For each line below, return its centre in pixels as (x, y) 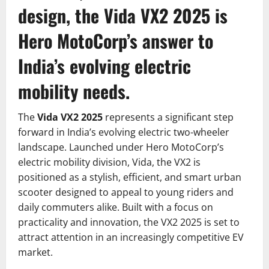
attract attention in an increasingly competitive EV (131, 237)
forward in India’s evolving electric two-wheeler (124, 132)
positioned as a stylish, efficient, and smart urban (130, 177)
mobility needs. (74, 91)
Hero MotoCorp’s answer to (116, 40)
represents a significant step (168, 117)
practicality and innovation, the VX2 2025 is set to (129, 222)
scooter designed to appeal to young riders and (126, 192)
